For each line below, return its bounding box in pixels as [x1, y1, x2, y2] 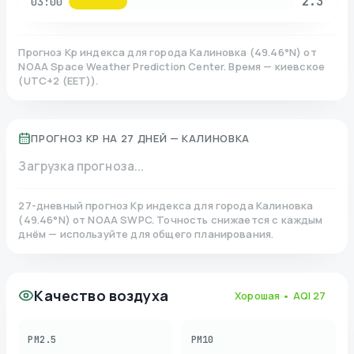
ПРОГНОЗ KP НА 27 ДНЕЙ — [31, 131, 179, 146]
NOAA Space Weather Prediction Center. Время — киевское [18, 59, 326, 74]
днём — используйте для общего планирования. [18, 227, 274, 242]
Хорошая [235, 288, 281, 303]
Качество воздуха [34, 286, 168, 306]
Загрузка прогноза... [18, 158, 145, 175]
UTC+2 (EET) [23, 73, 92, 88]
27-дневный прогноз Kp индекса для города [18, 198, 254, 213]
